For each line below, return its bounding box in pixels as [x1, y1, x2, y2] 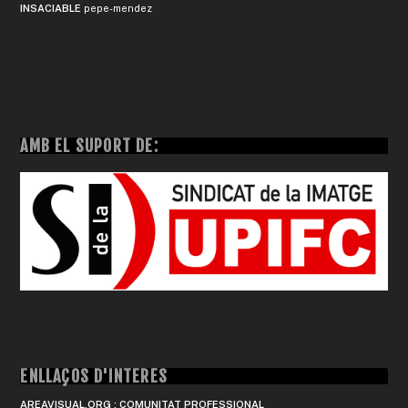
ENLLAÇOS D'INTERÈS [20, 365, 168, 386]
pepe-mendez [84, 3, 153, 15]
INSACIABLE [20, 3, 82, 15]
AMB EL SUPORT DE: [20, 136, 158, 157]
